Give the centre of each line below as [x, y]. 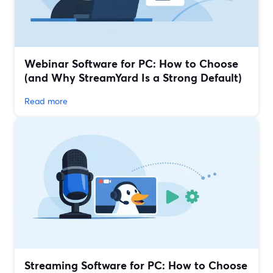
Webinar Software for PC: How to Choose [131, 64]
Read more [46, 101]
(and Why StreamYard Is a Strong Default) [133, 78]
